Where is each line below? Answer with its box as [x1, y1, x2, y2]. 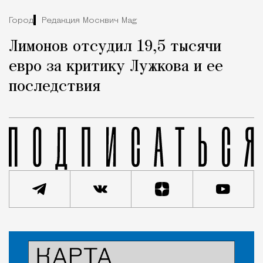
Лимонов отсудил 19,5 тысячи [9, 39, 221, 56]
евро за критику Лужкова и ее [9, 59, 223, 76]
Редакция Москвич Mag [42, 16, 137, 25]
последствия [9, 79, 100, 96]
